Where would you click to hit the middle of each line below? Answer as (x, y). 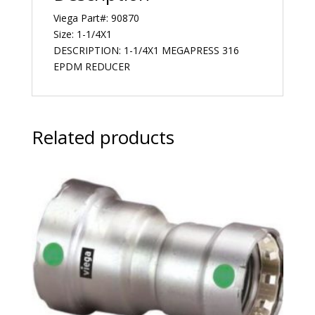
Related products (103, 137)
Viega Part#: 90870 (96, 18)
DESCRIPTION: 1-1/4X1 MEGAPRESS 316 (146, 51)
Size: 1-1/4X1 (82, 34)
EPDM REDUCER (91, 67)
